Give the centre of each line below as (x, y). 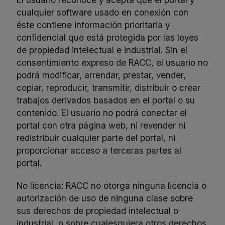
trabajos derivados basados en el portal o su (106, 100)
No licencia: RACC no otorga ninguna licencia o (112, 186)
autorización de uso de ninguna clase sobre (105, 198)
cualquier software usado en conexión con (103, 13)
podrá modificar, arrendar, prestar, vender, (101, 75)
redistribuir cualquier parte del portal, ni (96, 138)
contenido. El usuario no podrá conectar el (102, 113)
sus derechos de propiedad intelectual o (98, 211)
